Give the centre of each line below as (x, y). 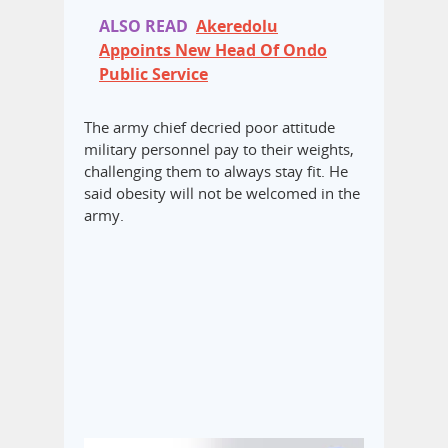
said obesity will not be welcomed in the (222, 192)
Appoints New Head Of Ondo (213, 49)
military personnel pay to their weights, (219, 148)
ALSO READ (143, 25)
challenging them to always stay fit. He (216, 170)
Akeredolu (237, 25)
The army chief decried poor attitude (209, 126)
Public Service (153, 73)
